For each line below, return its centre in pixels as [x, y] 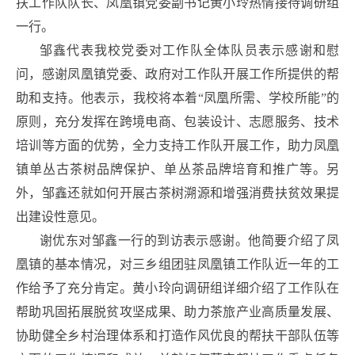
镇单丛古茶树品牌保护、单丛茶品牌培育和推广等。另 [177, 170]
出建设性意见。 [60, 217]
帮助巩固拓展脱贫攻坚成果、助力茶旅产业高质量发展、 [177, 312]
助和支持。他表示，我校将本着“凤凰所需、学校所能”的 [177, 98]
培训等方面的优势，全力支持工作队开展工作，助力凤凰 [177, 146]
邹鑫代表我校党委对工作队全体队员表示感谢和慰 [189, 51]
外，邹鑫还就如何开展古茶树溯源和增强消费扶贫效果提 [177, 193]
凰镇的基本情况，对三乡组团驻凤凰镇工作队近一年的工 [177, 265]
